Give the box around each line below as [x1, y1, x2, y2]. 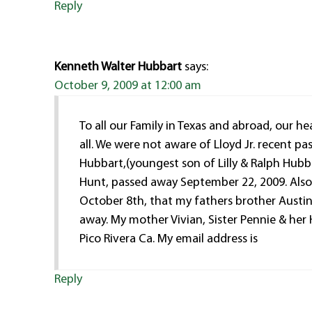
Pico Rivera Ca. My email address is [79, 233, 258, 247]
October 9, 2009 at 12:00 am [54, 79, 202, 93]
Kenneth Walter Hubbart [54, 61, 182, 75]
